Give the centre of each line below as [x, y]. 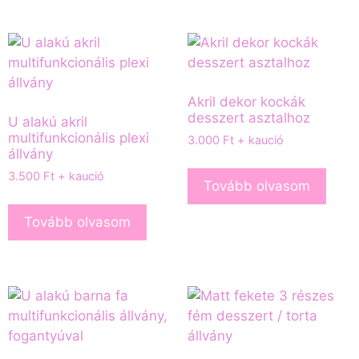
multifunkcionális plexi [79, 137]
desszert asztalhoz [249, 117]
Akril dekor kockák [246, 101]
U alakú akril [48, 121]
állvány [30, 153]
